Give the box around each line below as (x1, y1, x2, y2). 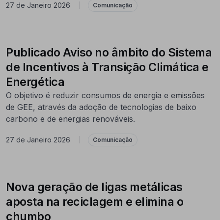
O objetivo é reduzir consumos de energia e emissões (6, 90, 205, 100)
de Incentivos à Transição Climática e (6, 59, 209, 74)
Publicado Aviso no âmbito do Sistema (6, 45, 212, 59)
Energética (6, 74, 64, 89)
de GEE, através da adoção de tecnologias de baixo (6, 102, 196, 112)
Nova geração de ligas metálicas (6, 179, 183, 194)
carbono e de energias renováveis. (6, 113, 135, 124)
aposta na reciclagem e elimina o (6, 194, 183, 209)
